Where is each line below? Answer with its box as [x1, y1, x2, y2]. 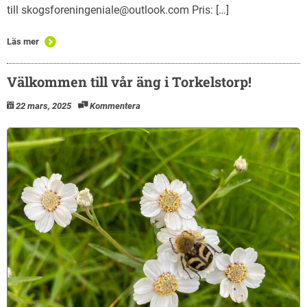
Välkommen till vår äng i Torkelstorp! [7, 72, 251, 90]
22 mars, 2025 [16, 100, 71, 111]
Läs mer [7, 36, 39, 47]
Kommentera [90, 100, 140, 111]
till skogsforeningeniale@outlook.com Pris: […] [7, 3, 229, 16]
